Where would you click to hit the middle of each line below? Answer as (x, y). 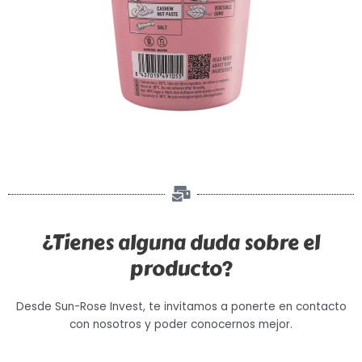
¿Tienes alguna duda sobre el (181, 243)
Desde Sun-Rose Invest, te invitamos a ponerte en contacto (181, 307)
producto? (181, 269)
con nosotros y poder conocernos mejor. (181, 325)
